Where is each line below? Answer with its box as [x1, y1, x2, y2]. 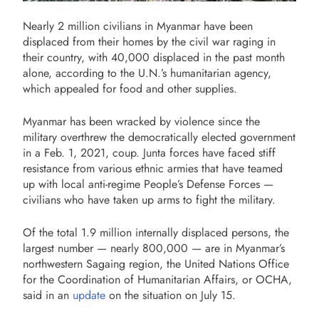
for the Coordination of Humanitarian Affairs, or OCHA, [23, 271, 292, 288]
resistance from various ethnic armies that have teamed [23, 159, 283, 177]
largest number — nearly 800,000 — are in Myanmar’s [23, 239, 285, 256]
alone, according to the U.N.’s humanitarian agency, [23, 64, 271, 81]
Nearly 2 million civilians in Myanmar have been [23, 17, 253, 34]
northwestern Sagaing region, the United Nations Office [23, 255, 289, 272]
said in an [23, 286, 73, 303]
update [73, 286, 105, 303]
